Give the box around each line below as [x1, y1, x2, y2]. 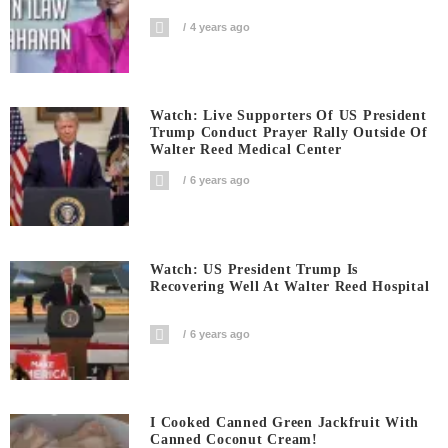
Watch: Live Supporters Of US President [150, 108, 427, 124]
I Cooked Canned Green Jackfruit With [150, 415, 420, 431]
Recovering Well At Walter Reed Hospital [150, 278, 430, 294]
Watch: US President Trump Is [150, 261, 359, 277]
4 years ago [190, 20, 251, 33]
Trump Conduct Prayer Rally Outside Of [150, 125, 428, 141]
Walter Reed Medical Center [150, 142, 342, 158]
